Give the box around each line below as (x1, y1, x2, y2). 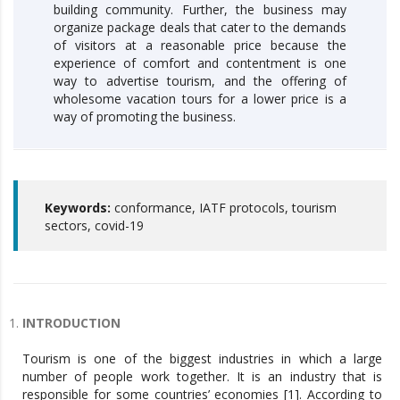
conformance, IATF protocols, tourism (114, 198, 337, 216)
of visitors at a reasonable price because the (54, 36, 346, 54)
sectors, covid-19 (45, 216, 144, 234)
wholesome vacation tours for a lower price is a (54, 89, 346, 107)
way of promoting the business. (54, 107, 236, 125)
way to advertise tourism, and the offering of (54, 71, 346, 89)
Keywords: (45, 198, 114, 216)
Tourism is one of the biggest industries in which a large (22, 349, 382, 367)
